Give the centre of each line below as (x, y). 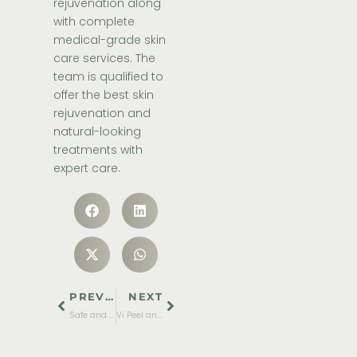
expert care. (87, 169)
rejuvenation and (102, 114)
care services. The (105, 59)
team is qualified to (109, 77)
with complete (94, 22)
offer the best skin (104, 95)
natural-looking (98, 132)
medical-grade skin (110, 40)
